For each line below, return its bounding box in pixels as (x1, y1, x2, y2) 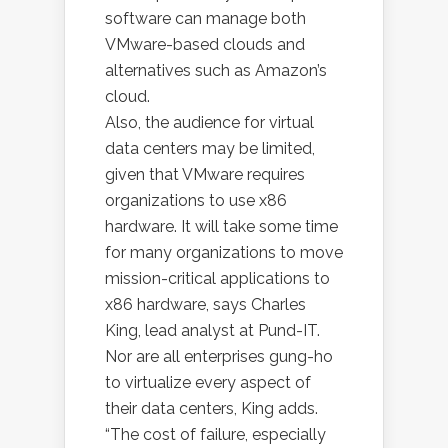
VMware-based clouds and (105, 35, 305, 54)
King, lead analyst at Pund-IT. (105, 321, 320, 340)
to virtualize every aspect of (105, 373, 311, 392)
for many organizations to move (105, 243, 343, 262)
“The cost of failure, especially (105, 425, 326, 444)
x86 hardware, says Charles (105, 295, 306, 314)
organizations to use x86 (105, 191, 287, 210)
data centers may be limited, (105, 139, 315, 158)
